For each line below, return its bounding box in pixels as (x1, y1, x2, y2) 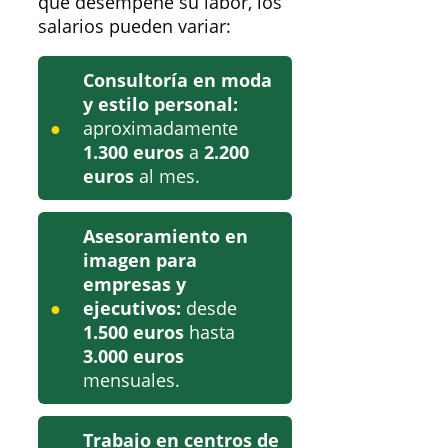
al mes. (134, 163, 200, 188)
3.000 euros (83, 343, 184, 368)
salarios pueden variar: (38, 13, 231, 38)
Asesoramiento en (83, 223, 248, 248)
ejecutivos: (83, 295, 181, 320)
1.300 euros (83, 139, 184, 164)
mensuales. (83, 367, 180, 392)
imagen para (83, 247, 197, 272)
